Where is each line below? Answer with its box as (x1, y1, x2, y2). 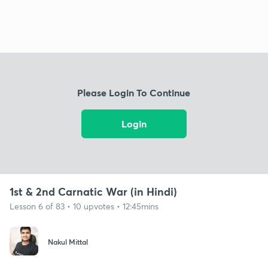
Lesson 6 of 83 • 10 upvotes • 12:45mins (10, 200, 159, 212)
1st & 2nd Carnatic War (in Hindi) (10, 184, 177, 199)
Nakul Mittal (48, 237, 88, 247)
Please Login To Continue (77, 86, 191, 99)
